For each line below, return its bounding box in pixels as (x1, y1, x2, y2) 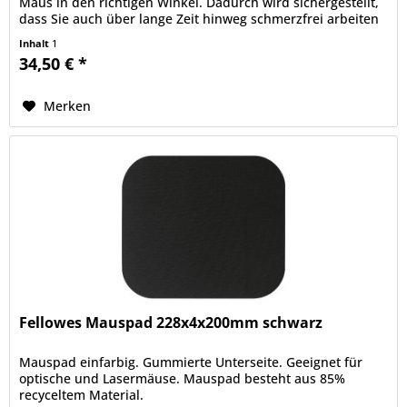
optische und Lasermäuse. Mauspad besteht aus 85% (19, 369, 346, 387)
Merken (44, 96, 92, 114)
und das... (19, 25, 81, 44)
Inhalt (19, 35, 53, 50)
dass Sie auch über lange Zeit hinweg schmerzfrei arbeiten (19, 9, 380, 27)
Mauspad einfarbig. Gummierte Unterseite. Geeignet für (19, 352, 363, 371)
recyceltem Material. (19, 385, 144, 403)
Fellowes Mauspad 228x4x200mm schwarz (19, 312, 323, 333)
